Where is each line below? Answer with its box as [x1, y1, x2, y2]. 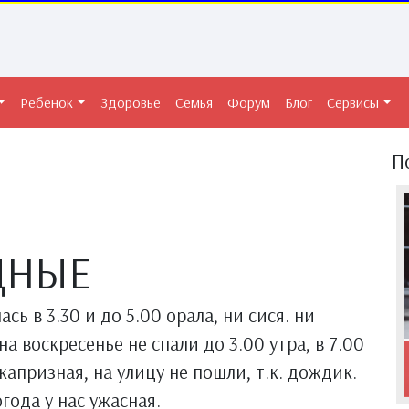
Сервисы [327, 93, 380, 111]
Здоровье [100, 93, 162, 111]
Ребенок [20, 93, 74, 111]
